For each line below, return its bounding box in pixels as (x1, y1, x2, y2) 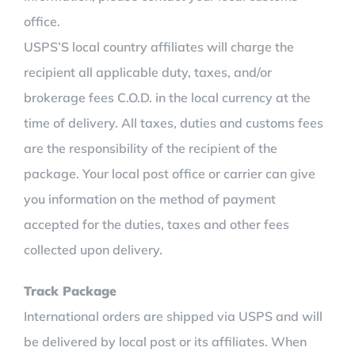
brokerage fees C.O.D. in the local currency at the (24, 90, 311, 105)
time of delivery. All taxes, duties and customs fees (24, 115, 323, 131)
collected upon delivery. (24, 242, 162, 258)
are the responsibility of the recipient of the (24, 140, 277, 156)
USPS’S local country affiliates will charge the (24, 39, 294, 55)
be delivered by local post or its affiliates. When (24, 334, 307, 349)
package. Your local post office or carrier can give (24, 166, 315, 181)
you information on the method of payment (24, 191, 276, 207)
